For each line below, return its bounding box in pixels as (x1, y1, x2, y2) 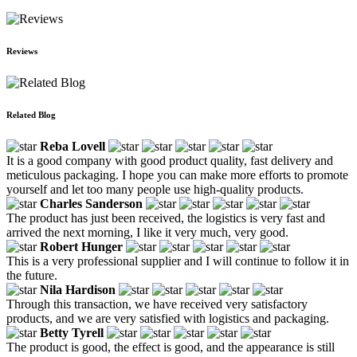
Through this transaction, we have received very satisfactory (6, 296, 308, 311)
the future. (6, 268, 57, 282)
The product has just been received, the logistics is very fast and (6, 210, 325, 225)
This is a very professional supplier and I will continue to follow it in (6, 253, 349, 268)
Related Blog (6, 109, 56, 120)
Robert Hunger (40, 239, 123, 253)
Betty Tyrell (40, 325, 104, 339)
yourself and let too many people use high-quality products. (6, 182, 304, 196)
